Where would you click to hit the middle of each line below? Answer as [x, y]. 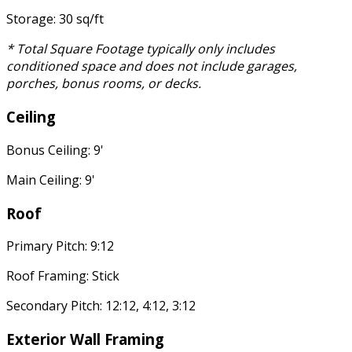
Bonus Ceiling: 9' [55, 150]
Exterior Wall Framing [85, 339]
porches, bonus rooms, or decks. [104, 84]
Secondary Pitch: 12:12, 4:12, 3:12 [101, 306]
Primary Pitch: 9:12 [60, 246]
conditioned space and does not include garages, [152, 66]
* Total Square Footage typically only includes [141, 49]
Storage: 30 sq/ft [55, 19]
